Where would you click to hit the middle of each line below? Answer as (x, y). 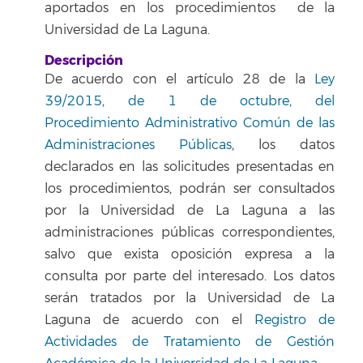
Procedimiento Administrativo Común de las (190, 123)
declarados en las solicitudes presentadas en (190, 167)
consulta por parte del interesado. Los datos (190, 276)
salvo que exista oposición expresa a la (190, 254)
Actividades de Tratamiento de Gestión (190, 342)
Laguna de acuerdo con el (149, 320)
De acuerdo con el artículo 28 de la (179, 79)
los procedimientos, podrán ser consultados (190, 188)
